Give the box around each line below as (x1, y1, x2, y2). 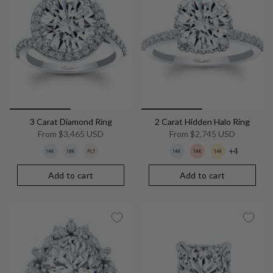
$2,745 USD (188, 128, 235, 139)
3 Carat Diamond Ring (29, 116, 112, 127)
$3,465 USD (57, 128, 104, 139)
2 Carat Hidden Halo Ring (155, 116, 250, 127)
